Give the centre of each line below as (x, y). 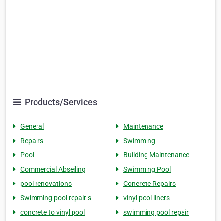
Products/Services (60, 102)
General (32, 127)
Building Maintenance (156, 155)
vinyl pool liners (147, 198)
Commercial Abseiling (53, 169)
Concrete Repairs (149, 184)
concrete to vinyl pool (53, 212)
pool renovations (46, 184)
